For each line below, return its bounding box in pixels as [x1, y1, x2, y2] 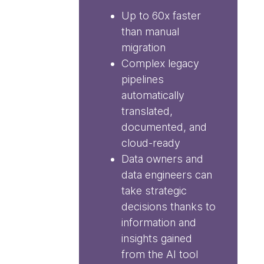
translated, [121, 105, 173, 117]
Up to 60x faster [121, 9, 202, 22]
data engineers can [121, 169, 213, 181]
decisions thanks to [121, 200, 216, 213]
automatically [121, 89, 185, 101]
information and [121, 216, 197, 229]
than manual [121, 25, 180, 38]
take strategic [121, 184, 187, 197]
